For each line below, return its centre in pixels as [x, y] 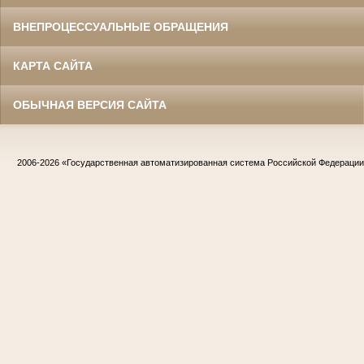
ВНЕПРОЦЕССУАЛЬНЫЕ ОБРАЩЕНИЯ [121, 26]
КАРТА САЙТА [53, 65]
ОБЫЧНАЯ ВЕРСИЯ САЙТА [90, 104]
